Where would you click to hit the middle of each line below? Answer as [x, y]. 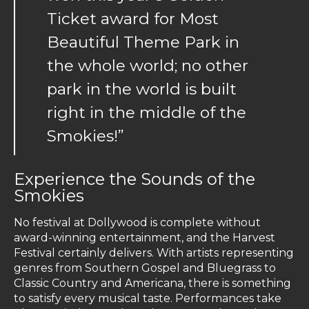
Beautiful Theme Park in [143, 42]
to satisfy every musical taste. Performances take [148, 299]
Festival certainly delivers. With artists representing [154, 253]
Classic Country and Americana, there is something [152, 283]
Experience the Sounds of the [134, 179]
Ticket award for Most [133, 18]
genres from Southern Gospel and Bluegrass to [145, 268]
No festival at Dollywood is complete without [137, 223]
